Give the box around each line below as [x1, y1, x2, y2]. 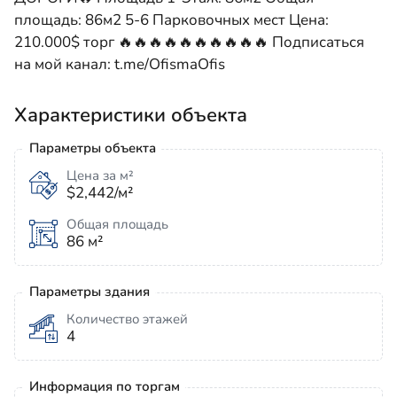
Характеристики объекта [14, 102, 247, 128]
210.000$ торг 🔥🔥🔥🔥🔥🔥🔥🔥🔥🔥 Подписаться [14, 32, 364, 52]
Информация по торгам [29, 378, 180, 395]
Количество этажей [66, 310, 188, 328]
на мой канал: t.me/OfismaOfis [14, 54, 225, 74]
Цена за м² [66, 167, 134, 184]
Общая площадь [66, 215, 168, 233]
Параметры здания [29, 283, 150, 300]
